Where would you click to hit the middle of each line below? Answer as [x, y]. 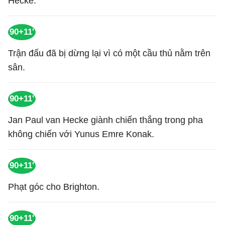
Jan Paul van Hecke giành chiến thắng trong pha [105, 120]
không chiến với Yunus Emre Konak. [81, 134]
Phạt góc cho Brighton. [54, 187]
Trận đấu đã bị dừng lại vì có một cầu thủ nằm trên [109, 53]
